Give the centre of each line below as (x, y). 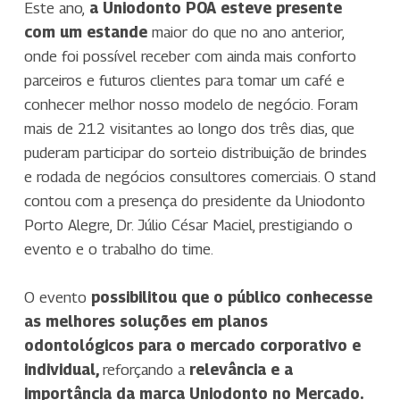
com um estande (85, 33)
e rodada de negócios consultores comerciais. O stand (200, 177)
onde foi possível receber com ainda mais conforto (190, 57)
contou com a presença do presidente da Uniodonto (194, 201)
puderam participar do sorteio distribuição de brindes (195, 153)
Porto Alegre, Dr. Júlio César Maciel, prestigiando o (188, 225)
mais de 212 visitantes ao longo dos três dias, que (189, 129)
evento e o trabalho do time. (118, 250)
